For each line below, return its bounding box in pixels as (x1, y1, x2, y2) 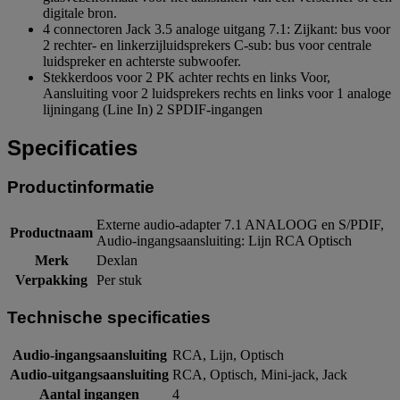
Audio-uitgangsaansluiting (10, 366, 169, 382)
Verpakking (15, 272, 87, 288)
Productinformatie (7, 178, 154, 197)
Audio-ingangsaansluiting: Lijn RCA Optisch (96, 233, 352, 249)
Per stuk (96, 272, 142, 288)
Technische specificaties (7, 307, 211, 327)
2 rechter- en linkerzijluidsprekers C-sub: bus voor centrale (43, 37, 371, 53)
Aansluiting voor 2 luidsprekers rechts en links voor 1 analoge (43, 85, 391, 101)
